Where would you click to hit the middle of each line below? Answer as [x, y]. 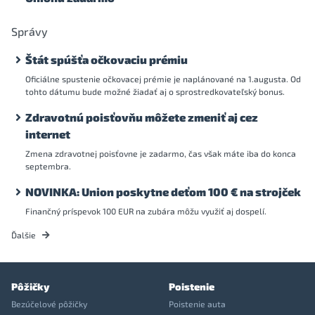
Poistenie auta [197, 303]
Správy [30, 31]
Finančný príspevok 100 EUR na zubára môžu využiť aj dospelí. [146, 211]
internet [48, 134]
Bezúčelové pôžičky [49, 303]
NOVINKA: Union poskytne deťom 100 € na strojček [163, 191]
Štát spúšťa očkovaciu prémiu [107, 59]
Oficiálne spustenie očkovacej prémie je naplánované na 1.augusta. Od [163, 78]
